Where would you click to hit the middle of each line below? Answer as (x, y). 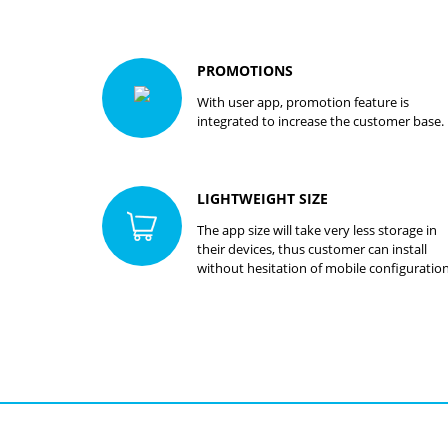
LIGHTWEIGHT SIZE (262, 198)
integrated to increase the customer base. (320, 121)
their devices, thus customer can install (312, 249)
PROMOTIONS (245, 70)
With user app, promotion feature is (303, 102)
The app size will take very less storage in (317, 230)
